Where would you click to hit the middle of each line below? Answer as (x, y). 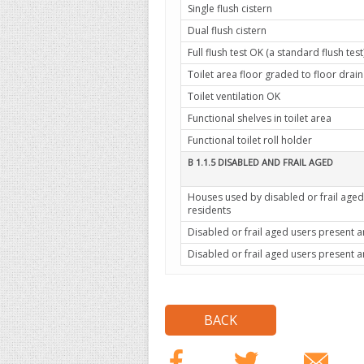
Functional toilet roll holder (250, 140)
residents (209, 210)
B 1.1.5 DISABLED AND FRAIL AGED (260, 162)
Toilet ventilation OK (234, 96)
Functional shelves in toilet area (260, 118)
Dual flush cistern (227, 30)
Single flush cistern (230, 9)
